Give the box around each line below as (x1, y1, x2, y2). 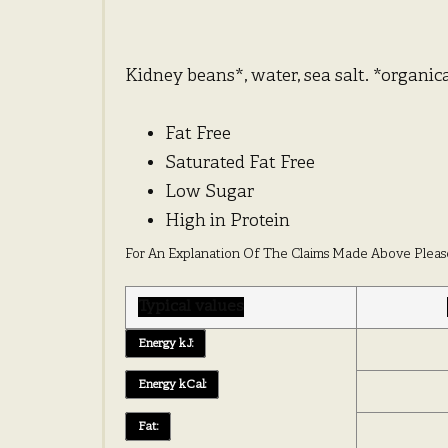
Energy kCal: (138, 377, 206, 392)
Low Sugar (165, 182, 254, 204)
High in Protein (165, 211, 290, 233)
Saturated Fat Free (165, 153, 315, 175)
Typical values (138, 297, 244, 317)
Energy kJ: (138, 336, 193, 351)
